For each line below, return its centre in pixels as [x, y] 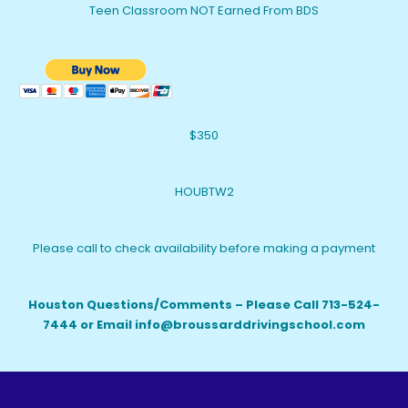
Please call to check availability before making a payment [204, 248]
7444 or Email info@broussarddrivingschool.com [204, 325]
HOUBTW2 [204, 192]
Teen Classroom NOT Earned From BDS [204, 10]
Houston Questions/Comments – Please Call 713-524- [204, 305]
